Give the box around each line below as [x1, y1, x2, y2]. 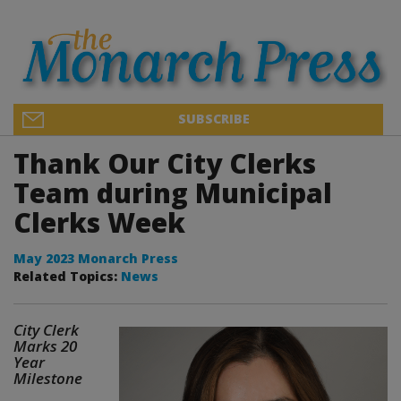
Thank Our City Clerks [13, 144, 316, 182]
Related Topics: [13, 267, 121, 285]
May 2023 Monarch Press [13, 249, 178, 267]
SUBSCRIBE [178, 109, 250, 127]
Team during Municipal [13, 174, 332, 211]
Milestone [13, 367, 82, 388]
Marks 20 [13, 335, 77, 356]
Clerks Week [13, 203, 185, 241]
